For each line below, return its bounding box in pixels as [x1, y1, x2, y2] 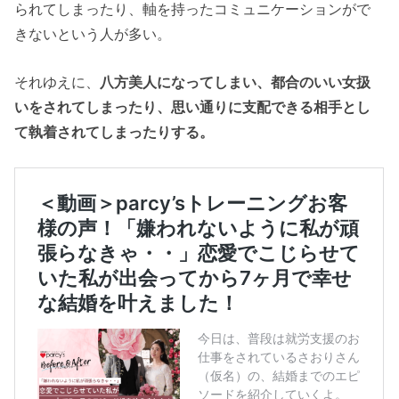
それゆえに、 [14, 73, 101, 90]
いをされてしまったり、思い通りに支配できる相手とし [14, 98, 371, 115]
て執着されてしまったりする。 [14, 123, 215, 140]
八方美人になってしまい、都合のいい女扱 [100, 73, 371, 90]
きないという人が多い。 [14, 25, 172, 42]
